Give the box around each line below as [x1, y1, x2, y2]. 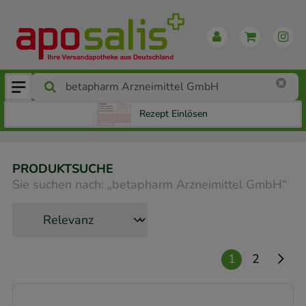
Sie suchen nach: [12, 176, 104, 193]
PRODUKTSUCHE [12, 161, 113, 178]
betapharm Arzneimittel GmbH [112, 176, 282, 193]
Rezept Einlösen [139, 107, 208, 121]
